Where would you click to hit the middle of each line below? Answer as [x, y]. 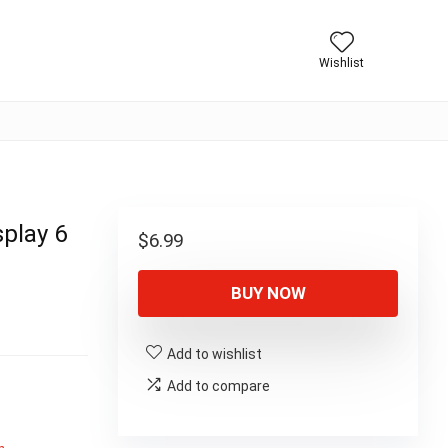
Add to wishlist [214, 354]
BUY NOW [268, 293]
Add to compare [218, 386]
